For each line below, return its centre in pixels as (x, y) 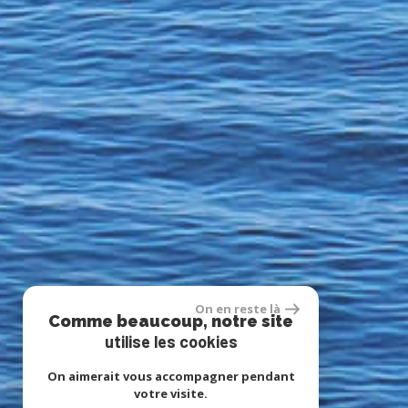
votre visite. (171, 393)
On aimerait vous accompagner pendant (171, 376)
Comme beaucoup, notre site (171, 321)
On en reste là (237, 309)
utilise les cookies (171, 342)
